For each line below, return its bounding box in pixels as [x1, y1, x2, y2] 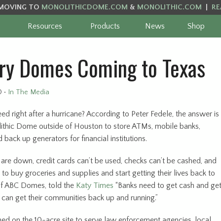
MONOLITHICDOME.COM [41, 3, 128, 11]
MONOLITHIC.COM [137, 3, 202, 11]
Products [90, 22, 120, 31]
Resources [28, 22, 63, 31]
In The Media [8, 88, 49, 97]
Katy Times [76, 181, 113, 190]
